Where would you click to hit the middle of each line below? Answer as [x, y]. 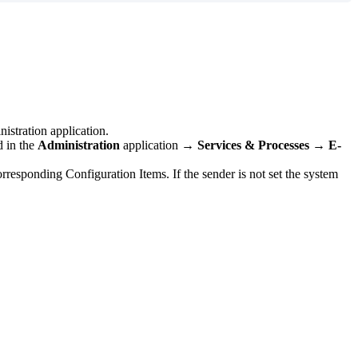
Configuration [101, 173]
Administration [79, 145]
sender [219, 173]
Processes [284, 145]
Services [219, 145]
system [321, 173]
